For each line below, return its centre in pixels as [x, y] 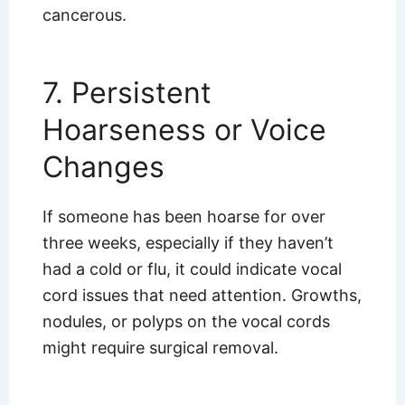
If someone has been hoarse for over [184, 217]
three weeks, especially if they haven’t [188, 243]
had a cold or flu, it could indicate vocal [192, 269]
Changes [103, 167]
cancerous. [84, 14]
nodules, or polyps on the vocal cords [186, 322]
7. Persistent [127, 93]
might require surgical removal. [160, 348]
